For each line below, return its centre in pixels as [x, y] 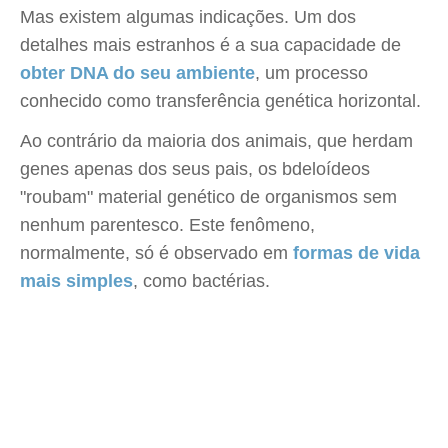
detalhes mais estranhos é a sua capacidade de [210, 45]
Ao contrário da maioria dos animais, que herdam [216, 141]
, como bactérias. [201, 281]
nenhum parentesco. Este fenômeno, [167, 225]
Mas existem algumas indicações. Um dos [188, 17]
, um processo [311, 73]
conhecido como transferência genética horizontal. [220, 101]
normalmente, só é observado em [156, 253]
